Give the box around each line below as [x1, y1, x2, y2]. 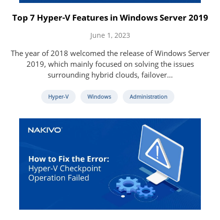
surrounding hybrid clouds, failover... [47, 69, 173, 80]
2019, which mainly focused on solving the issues [26, 58, 194, 69]
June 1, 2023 [90, 30, 130, 40]
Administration [129, 92, 167, 100]
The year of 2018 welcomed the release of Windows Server [10, 48, 210, 58]
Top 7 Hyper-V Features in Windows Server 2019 [12, 11, 208, 23]
